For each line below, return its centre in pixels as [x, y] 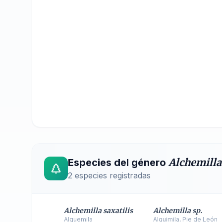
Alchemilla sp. [178, 211]
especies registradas [113, 175]
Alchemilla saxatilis [98, 211]
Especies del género [118, 163]
